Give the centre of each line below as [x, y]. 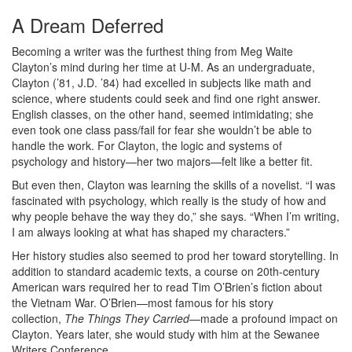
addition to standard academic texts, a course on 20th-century [166, 271]
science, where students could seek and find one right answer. [166, 98]
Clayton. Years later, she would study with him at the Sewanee [166, 334]
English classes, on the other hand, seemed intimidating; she [163, 114]
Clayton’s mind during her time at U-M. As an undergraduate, [163, 67]
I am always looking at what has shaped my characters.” [151, 232]
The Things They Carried [127, 318]
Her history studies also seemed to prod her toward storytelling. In [175, 255]
